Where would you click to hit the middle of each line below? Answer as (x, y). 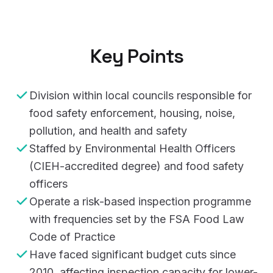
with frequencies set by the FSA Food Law (137, 219)
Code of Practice (72, 237)
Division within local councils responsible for (140, 95)
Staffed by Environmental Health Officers (132, 148)
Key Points (136, 56)
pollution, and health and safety (108, 131)
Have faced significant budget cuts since (133, 254)
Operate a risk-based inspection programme (140, 201)
